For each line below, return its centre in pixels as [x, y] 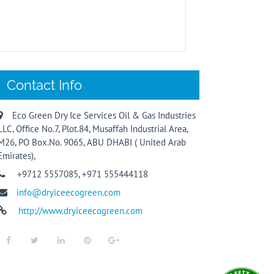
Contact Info [44, 85]
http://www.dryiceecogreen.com [79, 211]
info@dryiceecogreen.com [68, 192]
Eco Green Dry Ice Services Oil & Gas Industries [104, 115]
